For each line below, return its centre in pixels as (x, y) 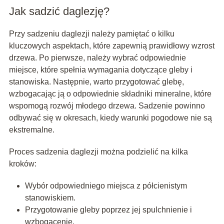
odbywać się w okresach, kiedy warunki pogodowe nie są (110, 118)
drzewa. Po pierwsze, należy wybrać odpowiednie (97, 58)
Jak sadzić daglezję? (59, 11)
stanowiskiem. (50, 198)
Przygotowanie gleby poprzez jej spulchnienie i (108, 210)
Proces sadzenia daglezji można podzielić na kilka (98, 152)
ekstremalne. (31, 130)
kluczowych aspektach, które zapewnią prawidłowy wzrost (111, 46)
